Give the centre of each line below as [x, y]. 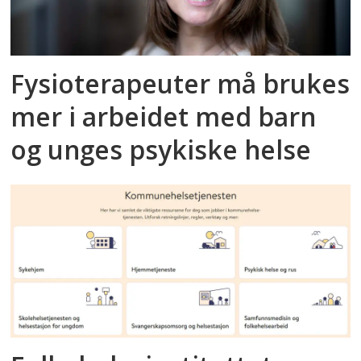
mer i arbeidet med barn [164, 117]
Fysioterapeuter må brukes [180, 84]
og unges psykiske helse [161, 150]
